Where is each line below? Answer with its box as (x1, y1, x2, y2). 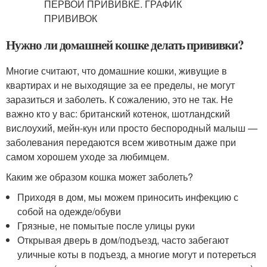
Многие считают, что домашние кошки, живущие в (6, 64, 227, 77)
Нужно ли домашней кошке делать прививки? (6, 36, 244, 54)
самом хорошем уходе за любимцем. (6, 150, 169, 163)
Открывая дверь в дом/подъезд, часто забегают (17, 233, 229, 247)
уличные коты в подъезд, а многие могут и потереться (17, 247, 257, 261)
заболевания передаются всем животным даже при (6, 135, 236, 149)
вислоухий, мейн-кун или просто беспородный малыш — (6, 121, 257, 135)
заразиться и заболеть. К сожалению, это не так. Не (6, 92, 233, 106)
